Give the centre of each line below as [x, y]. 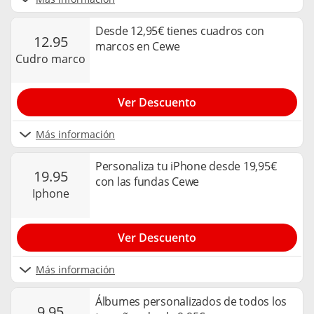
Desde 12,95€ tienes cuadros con [180, 31]
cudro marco [54, 59]
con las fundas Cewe [148, 181]
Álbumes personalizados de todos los [191, 301]
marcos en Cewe [138, 47]
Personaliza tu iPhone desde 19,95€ [186, 166]
